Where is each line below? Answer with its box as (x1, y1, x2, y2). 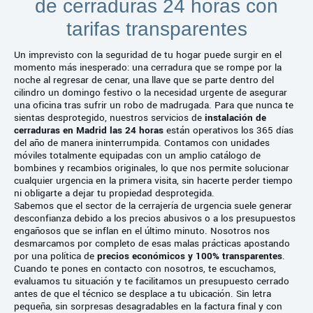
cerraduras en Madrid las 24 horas (14, 123, 163, 137)
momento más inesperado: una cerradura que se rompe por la (14, 60, 282, 74)
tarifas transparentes (66, 17, 247, 40)
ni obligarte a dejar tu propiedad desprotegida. (14, 186, 214, 200)
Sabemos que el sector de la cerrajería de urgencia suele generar (14, 198, 292, 212)
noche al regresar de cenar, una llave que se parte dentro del (14, 73, 274, 87)
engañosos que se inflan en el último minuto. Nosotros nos (14, 224, 270, 238)
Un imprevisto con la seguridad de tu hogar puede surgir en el (14, 48, 282, 61)
